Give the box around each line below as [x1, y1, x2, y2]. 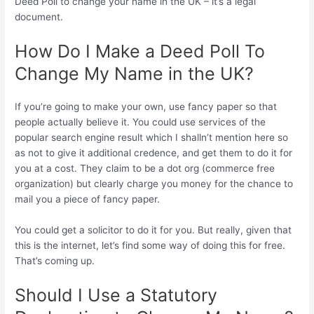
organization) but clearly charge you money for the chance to [15, 177, 294, 189]
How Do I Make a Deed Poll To [15, 40, 266, 62]
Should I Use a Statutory [15, 284, 218, 306]
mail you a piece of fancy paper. [15, 193, 161, 205]
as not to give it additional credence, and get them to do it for [15, 146, 293, 158]
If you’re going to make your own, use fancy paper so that [15, 100, 278, 112]
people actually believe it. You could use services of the [15, 116, 266, 128]
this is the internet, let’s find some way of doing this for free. [15, 239, 286, 251]
